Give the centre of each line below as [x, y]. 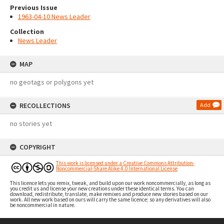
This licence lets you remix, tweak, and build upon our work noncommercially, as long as [110, 183]
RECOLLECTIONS [45, 105]
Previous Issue [34, 7]
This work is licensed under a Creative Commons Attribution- [125, 163]
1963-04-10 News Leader [54, 16]
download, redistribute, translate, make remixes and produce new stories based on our [109, 194]
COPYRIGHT [37, 147]
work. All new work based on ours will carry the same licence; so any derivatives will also [110, 199]
